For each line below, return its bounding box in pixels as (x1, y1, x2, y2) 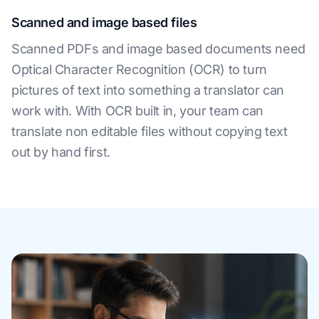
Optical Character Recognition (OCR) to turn (11, 61, 267, 77)
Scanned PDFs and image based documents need (11, 41, 305, 56)
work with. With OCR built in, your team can (11, 103, 263, 118)
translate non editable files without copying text (11, 123, 288, 139)
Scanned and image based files (11, 14, 197, 30)
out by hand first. (11, 144, 110, 159)
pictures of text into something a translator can (11, 82, 284, 98)
